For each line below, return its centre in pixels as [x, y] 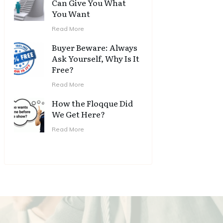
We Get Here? [79, 114]
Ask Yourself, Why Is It [96, 58]
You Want [71, 14]
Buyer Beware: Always [95, 48]
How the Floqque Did [93, 103]
